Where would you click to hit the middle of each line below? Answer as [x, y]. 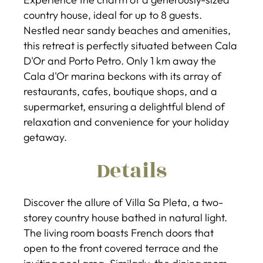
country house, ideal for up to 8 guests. [113, 15]
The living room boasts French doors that [119, 232]
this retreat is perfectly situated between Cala [130, 45]
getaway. [45, 137]
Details [131, 171]
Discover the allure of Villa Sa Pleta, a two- [123, 202]
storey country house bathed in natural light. [125, 217]
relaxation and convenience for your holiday [126, 122]
